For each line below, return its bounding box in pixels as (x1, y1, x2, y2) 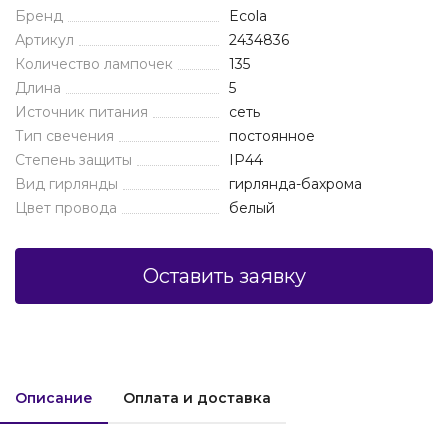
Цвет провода (15, 199, 117, 217)
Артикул (15, 31, 74, 49)
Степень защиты (15, 151, 132, 169)
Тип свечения (15, 127, 114, 145)
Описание (15, 389, 93, 407)
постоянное (229, 127, 315, 145)
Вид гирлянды (15, 175, 118, 193)
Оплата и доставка (123, 389, 271, 407)
